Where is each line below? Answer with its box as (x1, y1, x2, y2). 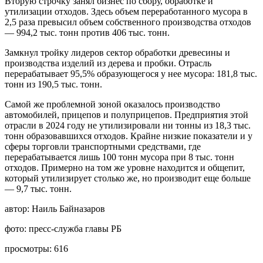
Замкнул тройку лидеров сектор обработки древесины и (5, 47, 230, 58)
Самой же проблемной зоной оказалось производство (5, 99, 220, 109)
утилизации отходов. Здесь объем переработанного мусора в (5, 6, 248, 16)
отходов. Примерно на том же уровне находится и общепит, (5, 162, 245, 173)
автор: (5, 203, 32, 214)
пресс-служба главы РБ (29, 223, 122, 234)
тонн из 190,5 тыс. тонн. (5, 79, 102, 89)
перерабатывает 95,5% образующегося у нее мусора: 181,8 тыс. (5, 68, 257, 79)
